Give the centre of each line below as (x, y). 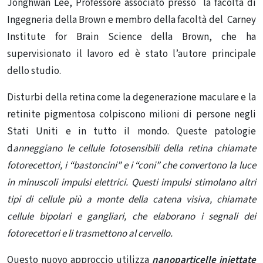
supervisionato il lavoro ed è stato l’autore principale (131, 54)
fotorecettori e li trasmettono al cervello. (90, 234)
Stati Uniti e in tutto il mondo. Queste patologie (131, 132)
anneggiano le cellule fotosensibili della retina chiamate (134, 149)
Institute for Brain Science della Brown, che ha (131, 37)
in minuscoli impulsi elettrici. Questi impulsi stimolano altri (131, 183)
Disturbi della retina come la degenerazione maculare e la (131, 98)
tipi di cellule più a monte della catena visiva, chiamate (131, 200)
